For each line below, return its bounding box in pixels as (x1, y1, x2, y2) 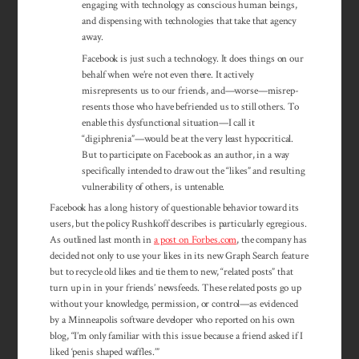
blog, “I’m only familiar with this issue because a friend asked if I (50, 329, 304, 342)
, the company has (236, 232, 308, 246)
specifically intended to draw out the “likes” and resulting (82, 163, 305, 177)
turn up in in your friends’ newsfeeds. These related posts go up (50, 280, 301, 294)
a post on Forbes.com (153, 232, 237, 246)
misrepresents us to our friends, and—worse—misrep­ (82, 83, 299, 97)
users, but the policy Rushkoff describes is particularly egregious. (50, 216, 307, 230)
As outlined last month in (50, 232, 154, 246)
